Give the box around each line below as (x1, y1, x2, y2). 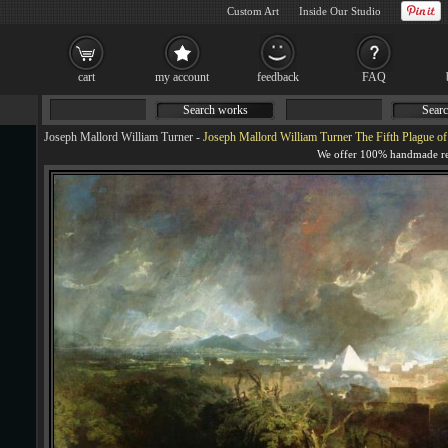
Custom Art (227, 5, 279, 17)
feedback (257, 70, 299, 84)
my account (155, 70, 209, 84)
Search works (182, 103, 248, 117)
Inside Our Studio (299, 5, 381, 17)
